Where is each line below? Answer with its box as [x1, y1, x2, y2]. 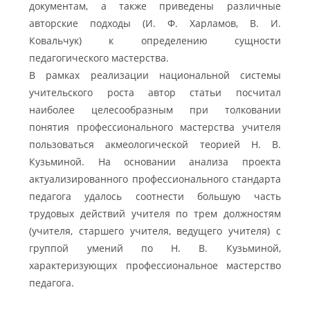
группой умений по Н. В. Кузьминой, [29, 241, 281, 255]
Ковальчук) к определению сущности [29, 34, 281, 48]
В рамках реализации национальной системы [29, 69, 281, 82]
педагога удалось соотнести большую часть [29, 190, 281, 203]
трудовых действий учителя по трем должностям [29, 207, 281, 221]
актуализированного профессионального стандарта [29, 172, 281, 186]
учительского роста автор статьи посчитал [29, 86, 281, 100]
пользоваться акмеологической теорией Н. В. [29, 138, 281, 152]
